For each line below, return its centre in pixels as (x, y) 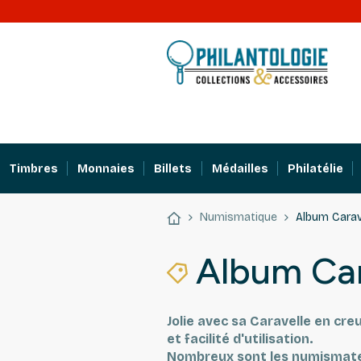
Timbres (34, 168)
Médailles (240, 168)
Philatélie (315, 168)
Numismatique (238, 218)
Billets (173, 168)
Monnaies (106, 168)
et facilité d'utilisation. (240, 339)
